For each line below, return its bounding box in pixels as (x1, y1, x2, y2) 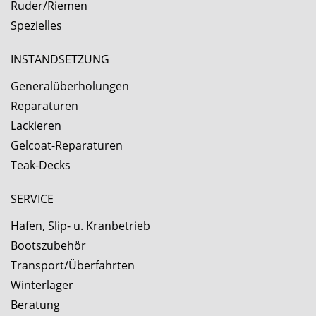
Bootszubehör (11, 238, 86, 254)
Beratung (11, 297, 60, 313)
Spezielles (11, 18, 62, 34)
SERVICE (11, 191, 54, 207)
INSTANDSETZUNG (11, 51, 109, 68)
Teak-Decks (11, 157, 71, 174)
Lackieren (11, 118, 61, 134)
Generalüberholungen (11, 78, 129, 95)
